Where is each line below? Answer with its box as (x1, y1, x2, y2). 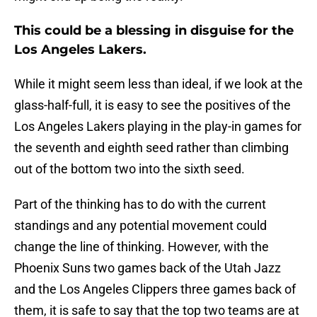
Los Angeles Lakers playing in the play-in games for (14, 119, 301, 134)
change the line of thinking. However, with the (14, 239, 269, 255)
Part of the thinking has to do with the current (14, 197, 266, 212)
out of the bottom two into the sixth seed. (14, 161, 245, 177)
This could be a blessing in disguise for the (14, 23, 294, 39)
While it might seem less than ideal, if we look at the (14, 76, 303, 92)
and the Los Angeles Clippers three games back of (14, 282, 296, 297)
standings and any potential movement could (14, 218, 267, 234)
